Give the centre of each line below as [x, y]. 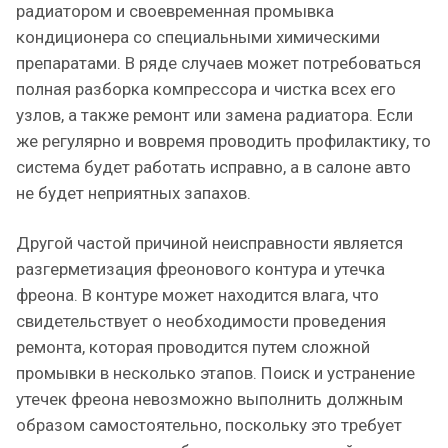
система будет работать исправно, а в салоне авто [213, 166]
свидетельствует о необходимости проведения [201, 320]
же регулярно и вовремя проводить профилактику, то [223, 140]
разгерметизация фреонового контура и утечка [200, 268]
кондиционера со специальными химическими [198, 36]
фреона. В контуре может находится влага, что [197, 294]
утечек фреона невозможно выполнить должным [209, 398]
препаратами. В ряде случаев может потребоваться [218, 62]
